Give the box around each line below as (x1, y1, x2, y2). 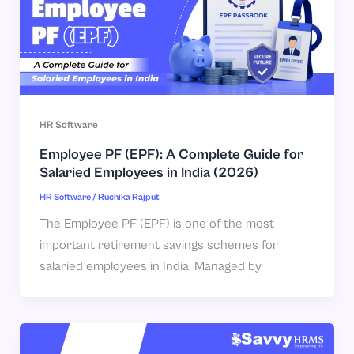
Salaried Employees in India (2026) (39, 164, 258, 182)
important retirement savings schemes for (39, 238, 278, 254)
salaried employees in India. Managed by (39, 259, 262, 275)
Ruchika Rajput (97, 192, 160, 203)
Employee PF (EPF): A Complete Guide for (39, 146, 303, 164)
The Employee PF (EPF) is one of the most (39, 217, 274, 232)
